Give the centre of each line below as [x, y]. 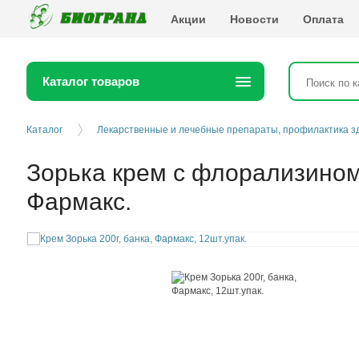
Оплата [324, 19]
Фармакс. [79, 202]
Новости [255, 19]
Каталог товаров [91, 81]
